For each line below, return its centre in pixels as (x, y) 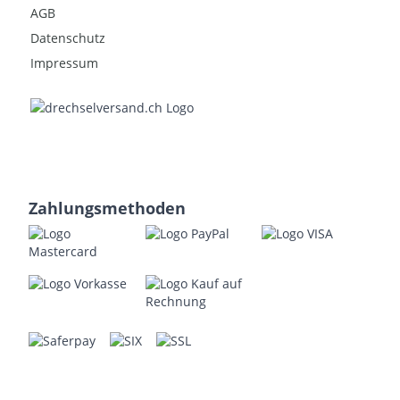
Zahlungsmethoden (107, 208)
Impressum (64, 63)
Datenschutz (68, 38)
